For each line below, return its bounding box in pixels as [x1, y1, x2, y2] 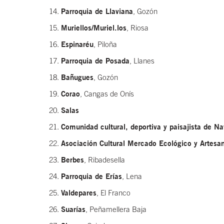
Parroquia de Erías [61, 171, 122, 181]
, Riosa [126, 23, 148, 32]
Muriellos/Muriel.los [61, 23, 126, 32]
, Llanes [129, 56, 154, 65]
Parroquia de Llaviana [61, 6, 133, 16]
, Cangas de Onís [80, 89, 134, 98]
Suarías [61, 204, 85, 214]
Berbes [61, 155, 84, 164]
